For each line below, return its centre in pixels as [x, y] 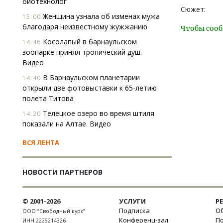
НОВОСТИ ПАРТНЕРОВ [62, 172]
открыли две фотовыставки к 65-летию [90, 88]
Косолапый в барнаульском [89, 42]
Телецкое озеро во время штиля [98, 113]
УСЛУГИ [132, 201]
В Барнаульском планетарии [90, 77]
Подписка [134, 211]
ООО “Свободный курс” [54, 211]
